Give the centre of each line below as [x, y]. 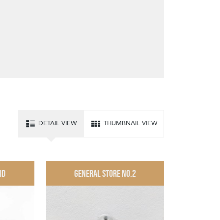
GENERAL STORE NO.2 [105, 173]
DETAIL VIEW [58, 123]
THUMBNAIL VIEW [131, 123]
